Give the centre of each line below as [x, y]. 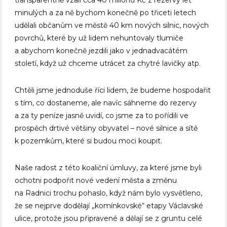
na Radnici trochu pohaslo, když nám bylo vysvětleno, [109, 193]
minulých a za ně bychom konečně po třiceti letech [106, 13]
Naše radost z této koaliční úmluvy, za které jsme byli [108, 168]
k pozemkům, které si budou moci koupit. [89, 141]
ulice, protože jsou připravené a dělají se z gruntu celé [109, 219]
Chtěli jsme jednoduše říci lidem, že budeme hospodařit [113, 90]
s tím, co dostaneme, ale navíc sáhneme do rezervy [106, 103]
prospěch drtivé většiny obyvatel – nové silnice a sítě [106, 128]
